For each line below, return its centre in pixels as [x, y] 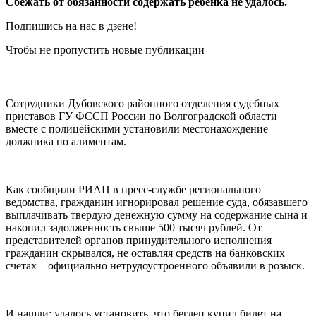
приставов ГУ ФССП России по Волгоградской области [141, 116]
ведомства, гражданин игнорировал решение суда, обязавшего [157, 202]
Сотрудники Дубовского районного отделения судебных [142, 103]
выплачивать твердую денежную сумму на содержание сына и [157, 214]
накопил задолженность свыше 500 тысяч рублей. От [134, 227]
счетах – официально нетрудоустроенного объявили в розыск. [155, 265]
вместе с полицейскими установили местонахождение [137, 128]
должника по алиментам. [66, 141]
